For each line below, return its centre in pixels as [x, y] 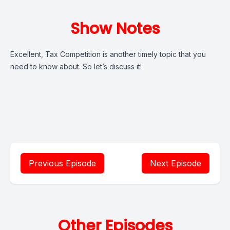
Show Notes [115, 29]
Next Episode [176, 163]
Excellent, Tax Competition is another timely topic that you [108, 54]
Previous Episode [62, 163]
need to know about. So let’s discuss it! [76, 66]
